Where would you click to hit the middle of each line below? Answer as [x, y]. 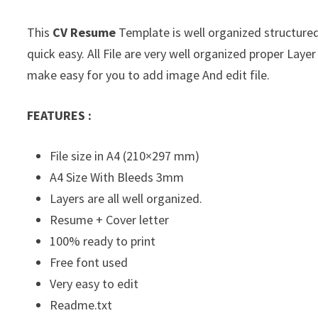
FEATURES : [60, 116]
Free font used [89, 263]
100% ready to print [103, 241]
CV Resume [84, 33]
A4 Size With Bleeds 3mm [117, 177]
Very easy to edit [94, 284]
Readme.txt [81, 305]
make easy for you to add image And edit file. [149, 75]
